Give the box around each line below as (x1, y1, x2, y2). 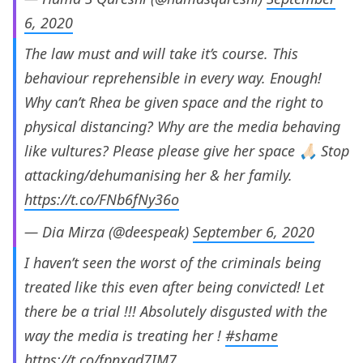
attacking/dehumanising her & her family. (24, 165, 293, 186)
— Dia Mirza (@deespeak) (24, 222, 193, 242)
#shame (225, 326, 278, 346)
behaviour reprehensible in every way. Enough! (24, 68, 322, 88)
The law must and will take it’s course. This (24, 44, 298, 64)
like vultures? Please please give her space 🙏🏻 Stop (24, 141, 349, 161)
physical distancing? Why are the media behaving (24, 117, 340, 137)
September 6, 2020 (193, 222, 314, 242)
